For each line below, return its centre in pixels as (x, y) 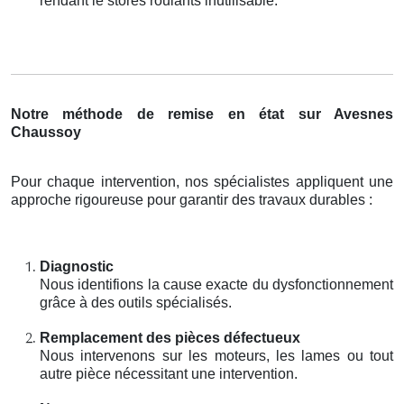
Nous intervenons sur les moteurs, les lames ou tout (216, 355)
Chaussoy (46, 132)
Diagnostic (77, 266)
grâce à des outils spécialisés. (136, 302)
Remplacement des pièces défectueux (170, 337)
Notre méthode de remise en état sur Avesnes (202, 114)
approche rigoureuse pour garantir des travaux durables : (192, 199)
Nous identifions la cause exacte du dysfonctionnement (216, 284)
